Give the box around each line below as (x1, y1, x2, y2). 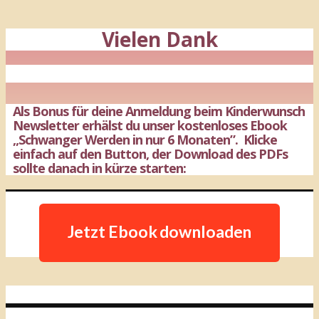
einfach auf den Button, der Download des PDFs (13, 145, 288, 162)
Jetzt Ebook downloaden (67, 221, 252, 241)
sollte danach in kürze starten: (13, 159, 186, 177)
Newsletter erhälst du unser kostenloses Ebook (13, 117, 287, 134)
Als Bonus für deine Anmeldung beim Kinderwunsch (13, 103, 305, 120)
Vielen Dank (101, 26, 218, 53)
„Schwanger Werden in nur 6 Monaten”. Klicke (13, 131, 277, 148)
